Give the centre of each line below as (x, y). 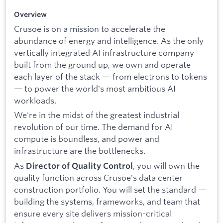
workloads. (35, 100)
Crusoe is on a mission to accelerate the (90, 28)
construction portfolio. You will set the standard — (110, 189)
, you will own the (166, 165)
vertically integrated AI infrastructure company (104, 52)
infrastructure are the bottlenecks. (80, 151)
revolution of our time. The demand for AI (94, 127)
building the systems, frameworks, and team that (107, 201)
